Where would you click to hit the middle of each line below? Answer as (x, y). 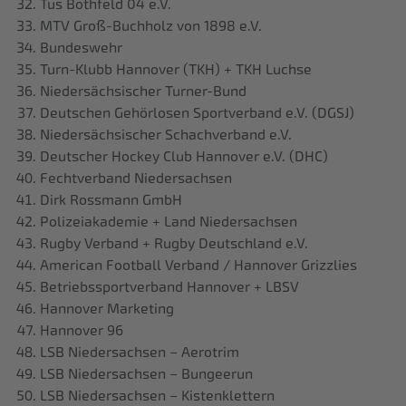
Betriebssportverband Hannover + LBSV (169, 287)
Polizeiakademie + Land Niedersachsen (169, 222)
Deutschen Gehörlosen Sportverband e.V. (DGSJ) (197, 113)
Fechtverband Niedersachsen (136, 179)
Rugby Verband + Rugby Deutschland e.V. (174, 244)
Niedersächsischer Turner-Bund (143, 92)
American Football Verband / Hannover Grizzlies (198, 266)
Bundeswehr (81, 48)
